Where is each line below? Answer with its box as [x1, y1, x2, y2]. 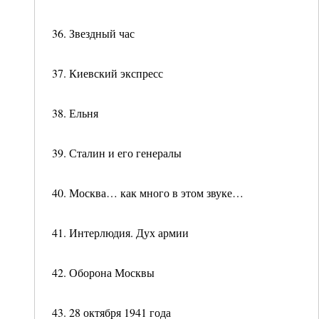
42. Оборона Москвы [52, 265, 155, 280]
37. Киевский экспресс [52, 66, 163, 80]
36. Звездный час [52, 26, 135, 41]
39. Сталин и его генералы [52, 145, 182, 160]
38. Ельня [52, 105, 98, 120]
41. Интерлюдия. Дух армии [52, 225, 189, 240]
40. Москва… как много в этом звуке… [52, 185, 244, 200]
